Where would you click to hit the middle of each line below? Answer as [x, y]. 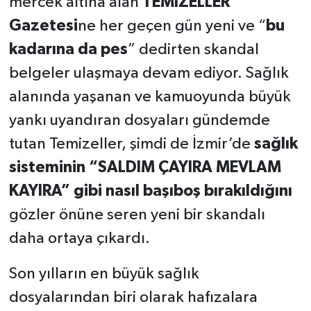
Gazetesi [43, 26]
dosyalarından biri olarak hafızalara [133, 298]
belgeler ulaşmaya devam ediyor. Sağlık [149, 74]
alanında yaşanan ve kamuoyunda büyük [150, 97]
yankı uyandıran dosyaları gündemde [139, 121]
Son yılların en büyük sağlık [104, 274]
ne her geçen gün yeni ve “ [171, 26]
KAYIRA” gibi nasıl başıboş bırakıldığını [150, 192]
